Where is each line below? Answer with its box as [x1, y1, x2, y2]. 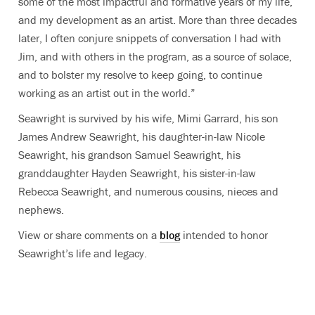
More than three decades [179, 12, 297, 27]
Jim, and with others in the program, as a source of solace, [18, 49, 292, 63]
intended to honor [180, 227, 268, 242]
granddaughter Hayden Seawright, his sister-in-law [18, 165, 256, 180]
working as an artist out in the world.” [18, 85, 198, 100]
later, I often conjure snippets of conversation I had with [18, 30, 281, 45]
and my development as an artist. [18, 12, 176, 27]
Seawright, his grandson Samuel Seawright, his [18, 147, 240, 162]
